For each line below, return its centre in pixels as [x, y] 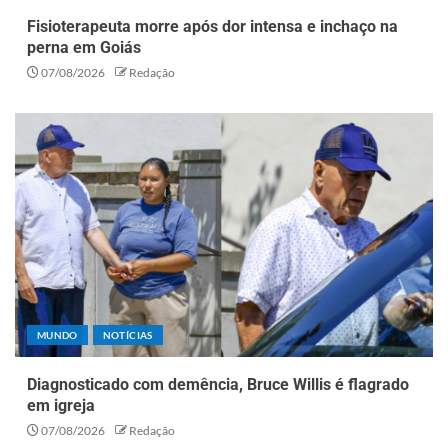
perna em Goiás [84, 48]
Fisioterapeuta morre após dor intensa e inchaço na [212, 27]
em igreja [61, 406]
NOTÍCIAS [127, 335]
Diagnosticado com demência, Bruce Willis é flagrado [218, 385]
